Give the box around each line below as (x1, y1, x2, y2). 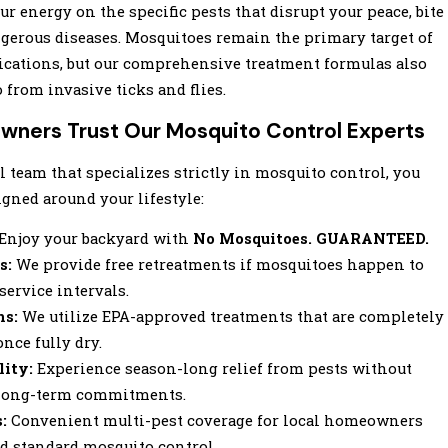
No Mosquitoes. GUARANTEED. (193, 229, 429, 249)
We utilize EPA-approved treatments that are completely (18, 307, 444, 327)
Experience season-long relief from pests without (33, 359, 412, 379)
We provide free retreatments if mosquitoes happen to (12, 255, 424, 275)
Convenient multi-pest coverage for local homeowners (7, 411, 423, 431)
